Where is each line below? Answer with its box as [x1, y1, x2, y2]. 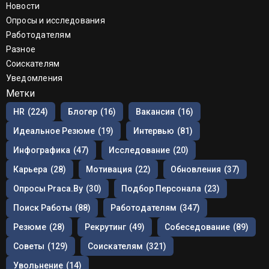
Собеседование [164, 222, 230, 232]
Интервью [133, 125, 174, 136]
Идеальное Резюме [13, 125, 95, 136]
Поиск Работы [13, 202, 72, 213]
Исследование [108, 145, 170, 155]
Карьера [13, 164, 47, 174]
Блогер [67, 106, 97, 116]
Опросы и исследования [5, 15, 105, 25]
